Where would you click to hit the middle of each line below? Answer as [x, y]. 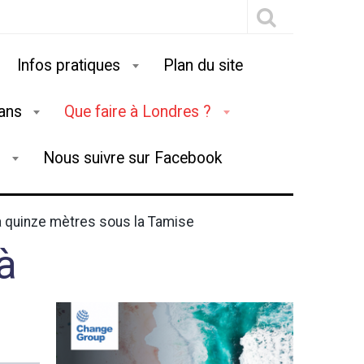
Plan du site [203, 65]
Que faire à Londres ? [140, 112]
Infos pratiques [71, 65]
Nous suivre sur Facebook [133, 158]
